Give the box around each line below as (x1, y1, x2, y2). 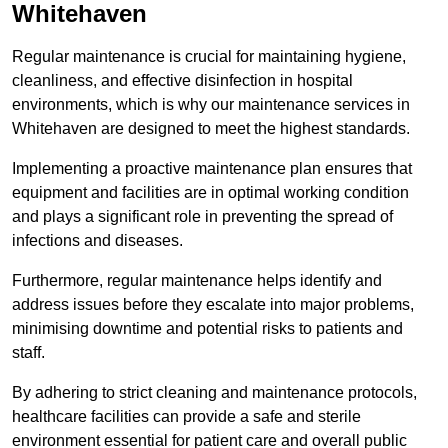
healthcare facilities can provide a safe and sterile (12, 408, 361, 426)
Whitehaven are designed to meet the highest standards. (12, 120, 410, 138)
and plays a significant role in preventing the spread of (12, 208, 393, 226)
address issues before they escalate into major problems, (12, 296, 414, 314)
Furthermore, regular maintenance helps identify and (12, 272, 382, 290)
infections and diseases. (12, 232, 183, 250)
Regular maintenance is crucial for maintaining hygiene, (12, 48, 406, 66)
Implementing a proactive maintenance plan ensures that (12, 160, 412, 178)
